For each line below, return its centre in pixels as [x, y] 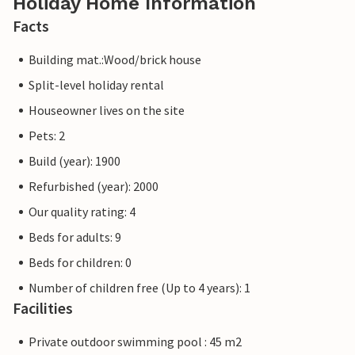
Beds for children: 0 [80, 262]
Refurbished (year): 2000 [94, 186]
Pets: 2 [47, 136]
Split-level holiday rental [96, 85]
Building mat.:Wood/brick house [115, 59]
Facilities [43, 308]
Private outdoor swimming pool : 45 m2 [135, 342]
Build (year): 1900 [74, 161]
